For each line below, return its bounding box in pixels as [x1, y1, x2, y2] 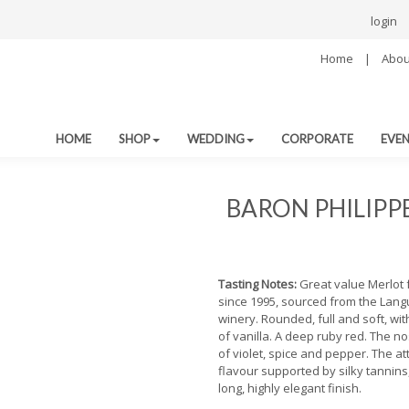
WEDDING [187, 131, 245, 146]
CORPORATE [281, 131, 353, 146]
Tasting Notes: [218, 275, 299, 292]
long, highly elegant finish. [218, 379, 362, 396]
